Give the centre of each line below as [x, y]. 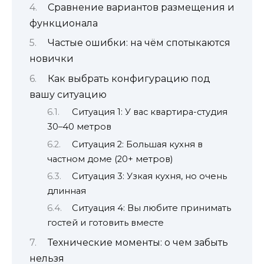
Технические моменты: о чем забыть [138, 242]
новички [52, 59]
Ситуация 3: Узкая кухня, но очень [149, 176]
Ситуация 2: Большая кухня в [137, 144]
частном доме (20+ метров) [110, 159]
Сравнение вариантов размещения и [141, 7]
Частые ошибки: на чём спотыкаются [139, 43]
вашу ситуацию [68, 94]
